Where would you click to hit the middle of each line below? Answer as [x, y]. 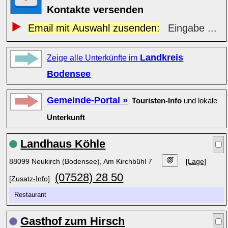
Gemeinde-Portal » [88, 100]
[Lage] [196, 161]
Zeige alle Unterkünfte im [92, 58]
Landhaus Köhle [63, 144]
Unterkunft [66, 118]
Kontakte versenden [95, 10]
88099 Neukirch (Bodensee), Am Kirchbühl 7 [82, 161]
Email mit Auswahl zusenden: [94, 28]
